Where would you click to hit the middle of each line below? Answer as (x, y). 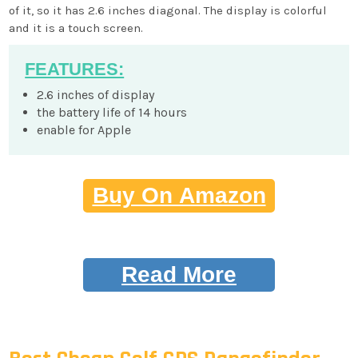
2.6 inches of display (96, 95)
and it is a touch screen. (76, 28)
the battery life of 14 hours (112, 112)
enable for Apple (84, 130)
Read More (179, 274)
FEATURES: (75, 69)
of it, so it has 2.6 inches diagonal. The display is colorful (168, 10)
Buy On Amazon (179, 195)
